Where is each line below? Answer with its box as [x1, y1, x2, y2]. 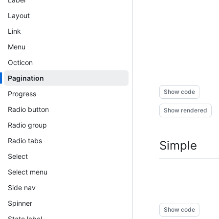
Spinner [8, 198, 32, 207]
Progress [8, 89, 36, 98]
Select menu [8, 167, 47, 176]
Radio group [8, 120, 47, 129]
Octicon [8, 58, 33, 66]
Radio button [8, 105, 49, 113]
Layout [8, 11, 30, 20]
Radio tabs [8, 136, 42, 145]
